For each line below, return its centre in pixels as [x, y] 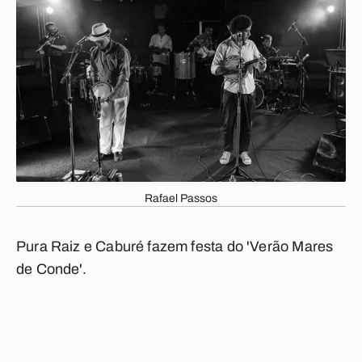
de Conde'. [51, 269]
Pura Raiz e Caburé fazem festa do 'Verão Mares [175, 246]
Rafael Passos [181, 198]
